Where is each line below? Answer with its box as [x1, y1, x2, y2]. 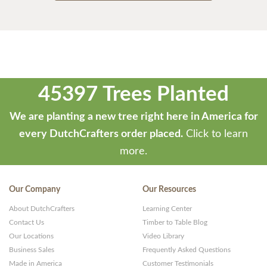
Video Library [142, 232, 184, 240]
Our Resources [142, 185, 196, 194]
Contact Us [9, 219, 44, 226]
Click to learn [183, 129, 248, 140]
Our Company [9, 185, 60, 194]
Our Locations [9, 232, 54, 240]
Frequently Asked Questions [142, 246, 231, 254]
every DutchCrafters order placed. [19, 129, 183, 140]
